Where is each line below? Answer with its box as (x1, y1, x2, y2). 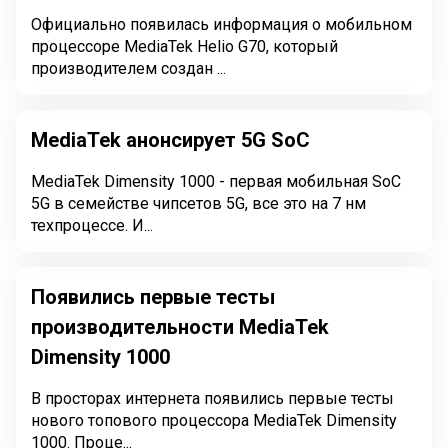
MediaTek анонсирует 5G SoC (31, 128, 310, 152)
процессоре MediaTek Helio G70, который (31, 37, 338, 56)
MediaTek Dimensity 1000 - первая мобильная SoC (31, 172, 401, 191)
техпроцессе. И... (31, 216, 153, 235)
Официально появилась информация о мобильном (31, 15, 412, 34)
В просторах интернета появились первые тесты (31, 389, 394, 408)
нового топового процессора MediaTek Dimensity (31, 411, 397, 430)
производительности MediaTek (31, 315, 329, 339)
